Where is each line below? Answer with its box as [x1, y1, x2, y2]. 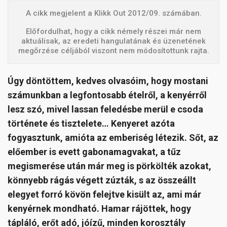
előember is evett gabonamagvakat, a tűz [8, 146, 181, 158]
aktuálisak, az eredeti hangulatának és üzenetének [21, 36, 206, 46]
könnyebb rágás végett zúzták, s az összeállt [8, 175, 196, 186]
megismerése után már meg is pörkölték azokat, [8, 161, 211, 172]
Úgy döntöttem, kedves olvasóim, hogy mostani [8, 75, 208, 87]
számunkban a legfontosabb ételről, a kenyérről [8, 90, 207, 101]
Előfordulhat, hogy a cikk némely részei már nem [26, 27, 201, 36]
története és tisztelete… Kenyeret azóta [8, 118, 175, 129]
